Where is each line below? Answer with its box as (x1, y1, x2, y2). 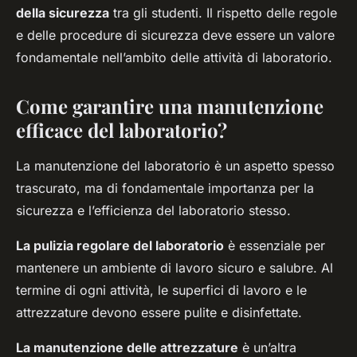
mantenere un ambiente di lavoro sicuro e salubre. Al (16, 260, 333, 277)
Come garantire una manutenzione (16, 93, 324, 120)
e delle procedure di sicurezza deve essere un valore (16, 27, 335, 44)
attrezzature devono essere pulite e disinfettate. (16, 304, 302, 321)
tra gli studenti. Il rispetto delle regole (109, 5, 337, 22)
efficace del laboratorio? (16, 117, 227, 143)
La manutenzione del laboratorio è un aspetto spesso (16, 158, 335, 175)
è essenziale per (224, 237, 325, 254)
